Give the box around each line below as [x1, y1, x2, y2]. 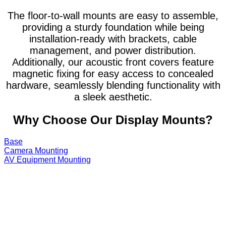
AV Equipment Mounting [4, 155, 91, 164]
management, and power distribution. [30, 44, 196, 56]
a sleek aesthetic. [74, 91, 152, 102]
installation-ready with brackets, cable [29, 33, 197, 44]
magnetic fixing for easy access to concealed [13, 68, 213, 79]
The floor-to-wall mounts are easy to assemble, [8, 10, 218, 21]
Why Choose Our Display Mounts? [13, 112, 213, 127]
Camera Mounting [4, 146, 68, 155]
